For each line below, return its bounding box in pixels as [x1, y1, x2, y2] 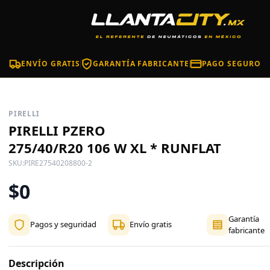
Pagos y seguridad [30, 219, 97, 230]
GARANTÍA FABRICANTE [92, 58, 190, 69]
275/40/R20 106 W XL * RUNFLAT [8, 139, 222, 157]
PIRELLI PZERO [8, 121, 106, 139]
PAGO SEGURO [202, 58, 261, 69]
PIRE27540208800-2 [24, 157, 93, 168]
